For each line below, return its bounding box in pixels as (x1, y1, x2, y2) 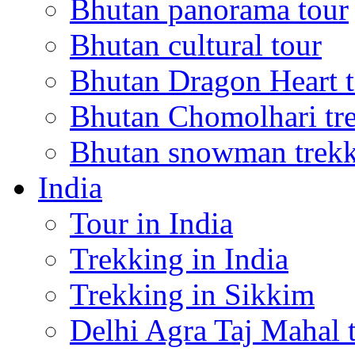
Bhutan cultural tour (70, 28, 322, 62)
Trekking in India (70, 242, 288, 276)
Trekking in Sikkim (70, 277, 315, 311)
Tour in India (70, 206, 233, 240)
